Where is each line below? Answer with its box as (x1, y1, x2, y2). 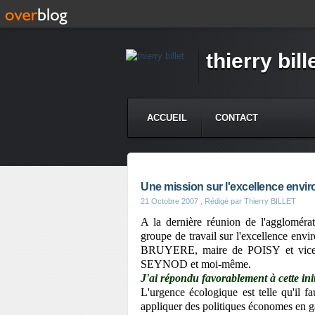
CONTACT (215, 112, 258, 123)
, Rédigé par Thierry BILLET (198, 197, 296, 205)
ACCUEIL (147, 112, 187, 123)
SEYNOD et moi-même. (141, 258, 251, 270)
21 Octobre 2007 (141, 197, 198, 205)
